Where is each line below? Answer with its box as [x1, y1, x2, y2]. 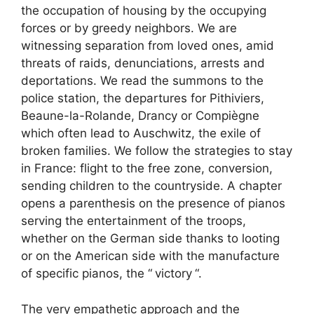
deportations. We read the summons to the [21, 74, 264, 88]
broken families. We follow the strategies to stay [21, 144, 292, 158]
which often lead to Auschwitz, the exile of [21, 126, 261, 140]
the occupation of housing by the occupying [21, 4, 266, 18]
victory [155, 266, 192, 280]
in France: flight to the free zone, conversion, [21, 161, 273, 175]
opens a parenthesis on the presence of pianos [21, 196, 285, 210]
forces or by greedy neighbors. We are [21, 21, 237, 35]
